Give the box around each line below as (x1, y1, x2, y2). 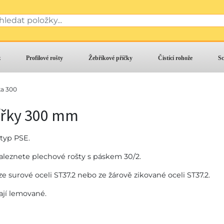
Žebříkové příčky (88, 54, 132, 62)
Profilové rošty (25, 54, 63, 62)
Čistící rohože (158, 54, 193, 62)
